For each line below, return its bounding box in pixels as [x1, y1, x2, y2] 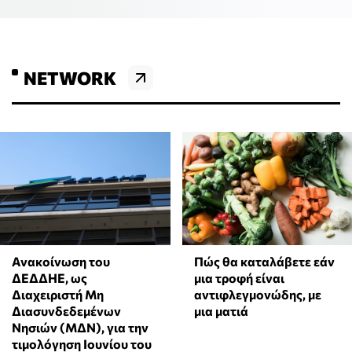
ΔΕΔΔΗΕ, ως [12, 270, 87, 286]
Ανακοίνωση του [12, 254, 110, 269]
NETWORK [24, 67, 116, 90]
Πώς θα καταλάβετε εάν [193, 254, 335, 269]
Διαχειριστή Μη [12, 287, 104, 302]
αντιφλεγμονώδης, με [193, 287, 321, 302]
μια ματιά [193, 303, 248, 319]
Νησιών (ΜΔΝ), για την [12, 320, 148, 335]
